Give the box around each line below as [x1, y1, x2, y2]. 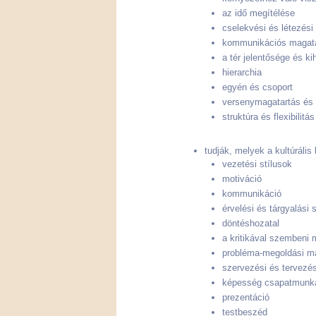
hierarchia [222, 66, 262, 78]
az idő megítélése [222, 7, 295, 18]
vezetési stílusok [222, 159, 292, 170]
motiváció [222, 174, 262, 185]
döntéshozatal [222, 218, 279, 229]
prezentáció [222, 292, 269, 303]
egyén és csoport [222, 81, 293, 92]
